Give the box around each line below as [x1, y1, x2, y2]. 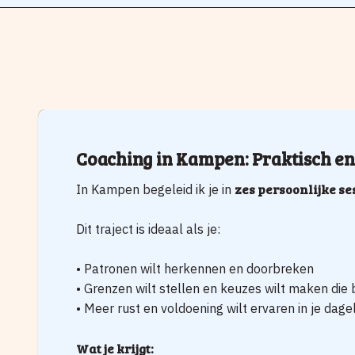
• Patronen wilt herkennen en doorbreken [76, 260, 314, 277]
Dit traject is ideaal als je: [76, 220, 220, 237]
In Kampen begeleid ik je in [76, 181, 235, 197]
